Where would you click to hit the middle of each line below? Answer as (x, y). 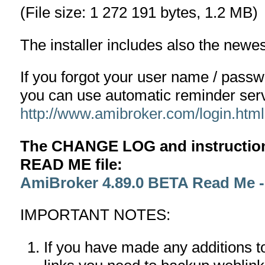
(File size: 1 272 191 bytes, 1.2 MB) (139, 13)
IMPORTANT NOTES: (96, 215)
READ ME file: (72, 164)
